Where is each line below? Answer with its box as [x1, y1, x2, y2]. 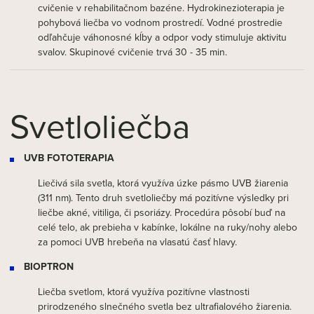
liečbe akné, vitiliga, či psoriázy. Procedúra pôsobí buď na [38, 205, 285, 219]
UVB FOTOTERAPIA [24, 151, 114, 165]
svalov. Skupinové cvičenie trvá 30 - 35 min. [38, 45, 227, 59]
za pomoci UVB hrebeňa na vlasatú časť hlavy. [38, 235, 237, 249]
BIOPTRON [24, 259, 74, 273]
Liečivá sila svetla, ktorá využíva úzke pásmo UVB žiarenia [38, 176, 288, 190]
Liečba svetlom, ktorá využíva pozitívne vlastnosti [38, 285, 250, 299]
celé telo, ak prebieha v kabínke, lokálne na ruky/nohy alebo [38, 220, 297, 234]
